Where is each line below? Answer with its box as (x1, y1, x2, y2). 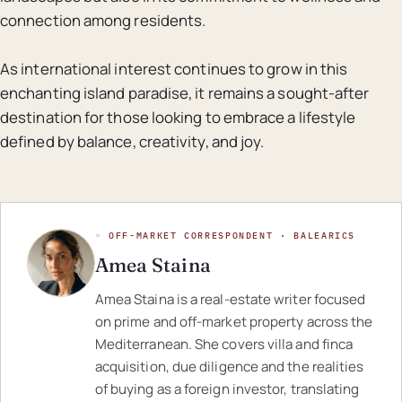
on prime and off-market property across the (94, 311, 373, 331)
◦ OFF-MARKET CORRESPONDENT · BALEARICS (94, 230, 356, 242)
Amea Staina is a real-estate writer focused (94, 289, 366, 309)
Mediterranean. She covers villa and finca (94, 334, 354, 354)
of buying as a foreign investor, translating (94, 379, 360, 398)
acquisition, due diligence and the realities (94, 356, 364, 376)
